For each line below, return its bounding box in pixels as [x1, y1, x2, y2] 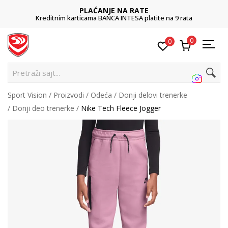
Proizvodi [53, 90, 84, 100]
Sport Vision [8, 90, 47, 100]
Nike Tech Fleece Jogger [81, 103, 161, 113]
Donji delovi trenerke [119, 90, 187, 100]
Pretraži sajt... [12, 68, 60, 78]
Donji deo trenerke [12, 103, 74, 113]
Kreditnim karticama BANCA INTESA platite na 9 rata [36, 13, 192, 22]
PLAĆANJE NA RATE [79, 6, 149, 15]
